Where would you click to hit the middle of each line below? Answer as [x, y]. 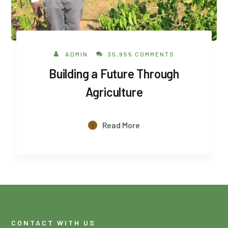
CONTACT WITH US [54, 222]
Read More [121, 125]
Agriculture [114, 92]
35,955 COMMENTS [141, 54]
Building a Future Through [114, 73]
